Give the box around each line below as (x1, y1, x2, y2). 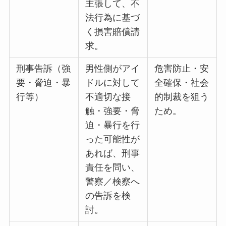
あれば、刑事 (85, 148, 140, 159)
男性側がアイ (85, 64, 140, 74)
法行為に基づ (85, 13, 140, 23)
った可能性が (85, 134, 140, 145)
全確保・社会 (154, 78, 209, 88)
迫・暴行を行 (85, 120, 140, 131)
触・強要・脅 (85, 106, 140, 117)
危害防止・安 (154, 64, 209, 74)
